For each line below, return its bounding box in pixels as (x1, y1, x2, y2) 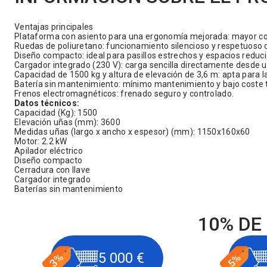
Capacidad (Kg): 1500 (14, 108, 98, 117)
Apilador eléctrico (14, 146, 83, 156)
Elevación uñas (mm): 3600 (14, 117, 120, 127)
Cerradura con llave (14, 165, 91, 175)
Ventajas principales (14, 22, 94, 32)
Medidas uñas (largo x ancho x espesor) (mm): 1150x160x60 (14, 127, 250, 136)
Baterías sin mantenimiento (14, 184, 123, 194)
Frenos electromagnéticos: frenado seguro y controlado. (14, 89, 234, 98)
